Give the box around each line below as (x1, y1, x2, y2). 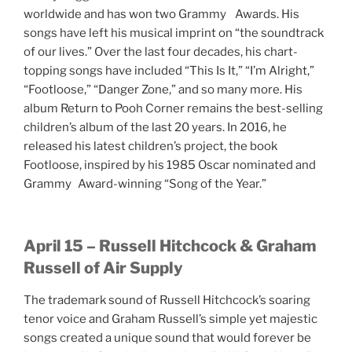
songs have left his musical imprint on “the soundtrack (24, 26, 324, 41)
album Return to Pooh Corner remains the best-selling (24, 101, 323, 116)
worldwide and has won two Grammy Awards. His (24, 7, 299, 22)
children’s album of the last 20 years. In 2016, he (24, 120, 287, 135)
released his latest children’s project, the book (24, 139, 277, 154)
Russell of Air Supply (24, 258, 183, 277)
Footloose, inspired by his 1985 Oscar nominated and (24, 158, 316, 173)
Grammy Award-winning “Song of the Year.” (24, 177, 266, 192)
